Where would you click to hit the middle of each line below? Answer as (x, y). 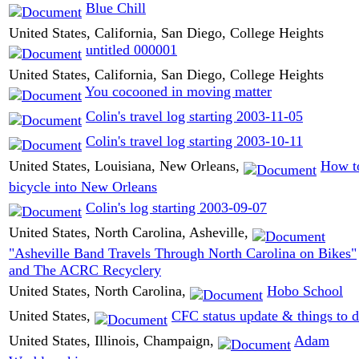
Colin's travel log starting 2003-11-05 (194, 116)
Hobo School (305, 290)
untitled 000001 (131, 49)
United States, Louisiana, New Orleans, (126, 165)
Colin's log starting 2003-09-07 (176, 207)
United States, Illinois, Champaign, (113, 340)
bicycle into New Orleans (83, 187)
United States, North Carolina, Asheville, (131, 232)
